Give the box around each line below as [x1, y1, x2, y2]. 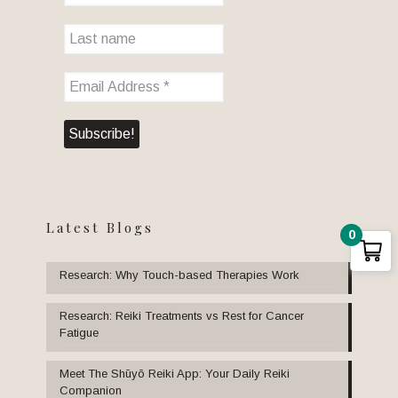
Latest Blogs [46, 219, 154, 237]
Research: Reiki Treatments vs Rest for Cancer [60, 309, 304, 323]
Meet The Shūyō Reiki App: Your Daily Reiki [60, 367, 290, 381]
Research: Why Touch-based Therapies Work [60, 268, 299, 283]
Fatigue [60, 326, 99, 340]
